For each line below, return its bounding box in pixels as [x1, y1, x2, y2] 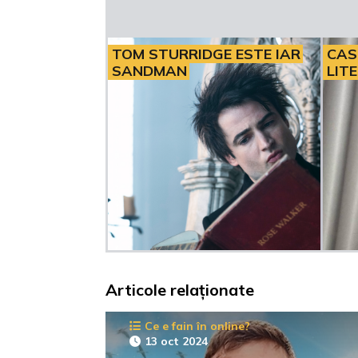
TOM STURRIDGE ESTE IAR [112, 44, 300, 63]
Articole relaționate [105, 279, 254, 300]
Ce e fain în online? [145, 318, 250, 333]
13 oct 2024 [145, 333, 208, 348]
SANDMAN [112, 61, 187, 80]
